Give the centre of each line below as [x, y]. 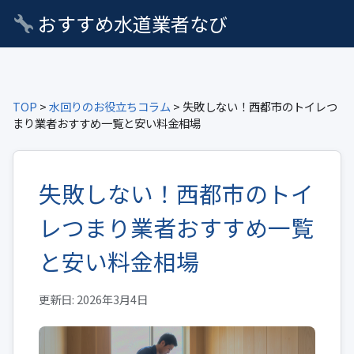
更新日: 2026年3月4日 [93, 299]
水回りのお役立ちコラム [110, 106]
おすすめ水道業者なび [131, 23]
